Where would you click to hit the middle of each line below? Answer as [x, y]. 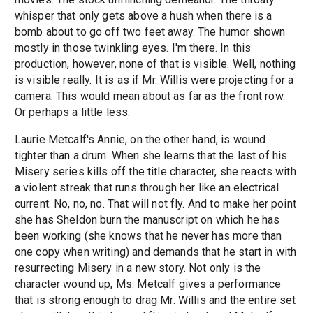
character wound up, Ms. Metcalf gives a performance [148, 284]
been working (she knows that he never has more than [148, 236]
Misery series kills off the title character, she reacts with [155, 172]
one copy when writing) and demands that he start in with [155, 252]
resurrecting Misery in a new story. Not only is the [138, 268]
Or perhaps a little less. [72, 112]
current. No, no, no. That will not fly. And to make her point [155, 204]
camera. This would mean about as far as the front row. [150, 96]
